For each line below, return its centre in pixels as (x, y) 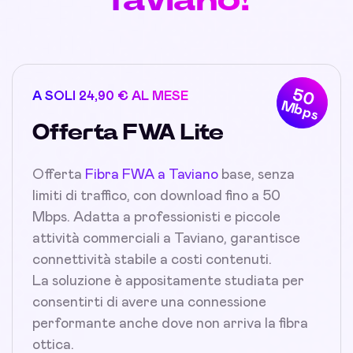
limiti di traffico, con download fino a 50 (156, 196)
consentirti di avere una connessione (149, 302)
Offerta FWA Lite (128, 133)
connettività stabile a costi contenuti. (152, 260)
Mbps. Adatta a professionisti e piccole (156, 217)
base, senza (256, 175)
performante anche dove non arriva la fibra (170, 323)
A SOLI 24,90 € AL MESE (110, 96)
